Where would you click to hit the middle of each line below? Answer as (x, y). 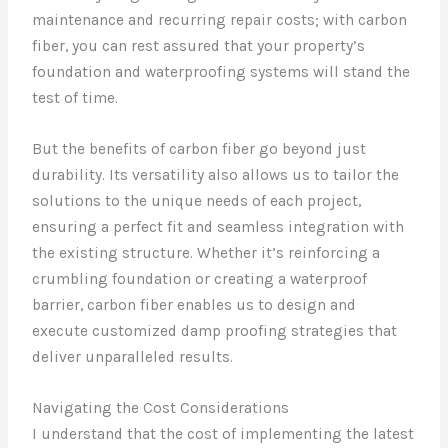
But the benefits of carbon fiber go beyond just (199, 149)
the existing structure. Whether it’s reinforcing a (206, 253)
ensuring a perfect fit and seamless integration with (218, 227)
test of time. (75, 98)
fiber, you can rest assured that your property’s (199, 46)
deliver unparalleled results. (133, 357)
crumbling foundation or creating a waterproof (200, 279)
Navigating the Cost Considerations (161, 407)
